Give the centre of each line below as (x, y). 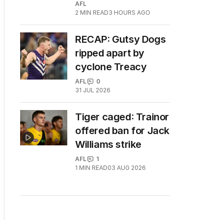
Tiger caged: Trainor (122, 117)
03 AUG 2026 (127, 168)
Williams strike (108, 144)
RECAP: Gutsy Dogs (121, 39)
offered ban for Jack (123, 131)
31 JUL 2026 (93, 90)
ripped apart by (110, 53)
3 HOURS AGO (129, 13)
